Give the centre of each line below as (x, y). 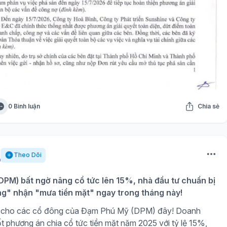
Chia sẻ (208, 106)
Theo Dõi (27, 155)
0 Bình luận (24, 106)
